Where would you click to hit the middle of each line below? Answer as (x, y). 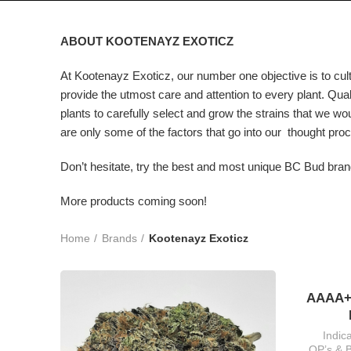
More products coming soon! (133, 201)
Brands (119, 238)
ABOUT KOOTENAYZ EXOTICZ (147, 41)
